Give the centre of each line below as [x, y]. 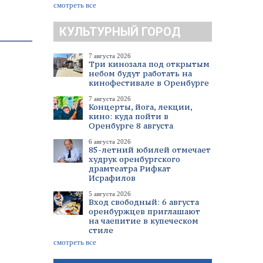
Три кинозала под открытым [149, 64]
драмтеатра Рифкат [130, 168]
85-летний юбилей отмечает [150, 150]
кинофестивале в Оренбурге [149, 83]
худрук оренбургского [134, 159]
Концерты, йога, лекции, [140, 107]
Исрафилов [112, 178]
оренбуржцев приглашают [144, 211]
